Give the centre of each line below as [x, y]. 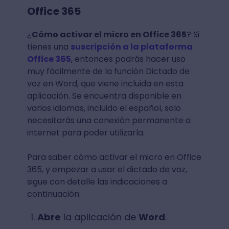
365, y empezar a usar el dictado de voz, [107, 169]
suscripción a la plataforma [131, 47]
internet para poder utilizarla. [86, 132]
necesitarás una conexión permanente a [109, 120]
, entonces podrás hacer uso [128, 59]
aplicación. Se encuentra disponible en [104, 96]
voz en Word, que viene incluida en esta [105, 83]
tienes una [49, 47]
